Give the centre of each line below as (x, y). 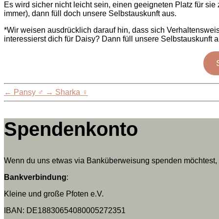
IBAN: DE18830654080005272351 (65, 210)
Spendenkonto (71, 129)
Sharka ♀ (72, 92)
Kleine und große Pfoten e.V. (54, 194)
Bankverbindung (35, 177)
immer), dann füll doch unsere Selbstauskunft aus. (90, 14)
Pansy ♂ (29, 92)
